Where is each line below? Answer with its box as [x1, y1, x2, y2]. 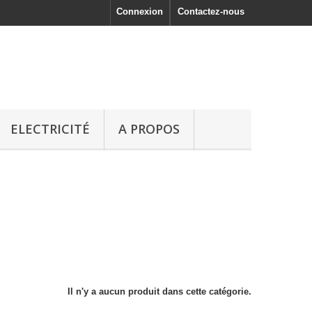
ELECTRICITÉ [10, 120, 90, 137]
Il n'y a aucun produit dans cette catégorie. [68, 286, 251, 297]
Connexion [116, 6, 163, 17]
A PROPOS [118, 120, 180, 137]
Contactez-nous [178, 6, 244, 17]
